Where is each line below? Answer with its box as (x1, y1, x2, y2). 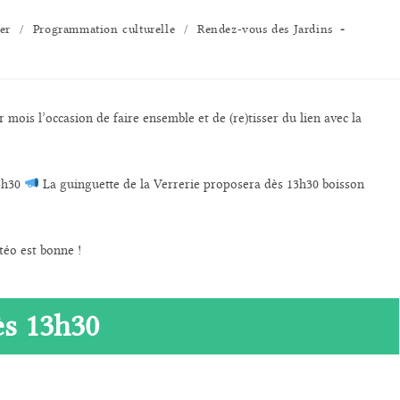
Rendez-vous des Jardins (196, 21, 333, 36)
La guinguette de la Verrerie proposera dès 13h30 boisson (43, 176, 365, 192)
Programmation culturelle (32, 21, 176, 36)
